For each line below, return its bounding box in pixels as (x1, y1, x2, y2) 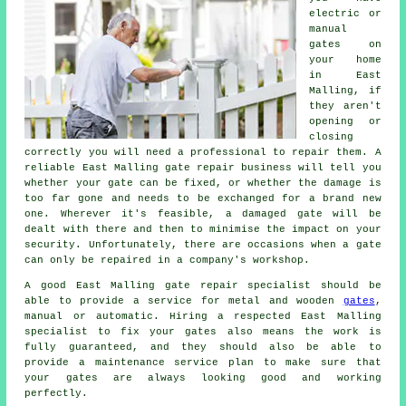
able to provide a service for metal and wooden (24, 295, 343, 306)
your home (309, 53, 382, 65)
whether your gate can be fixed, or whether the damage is (24, 177, 382, 188)
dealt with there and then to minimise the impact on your (24, 223, 382, 235)
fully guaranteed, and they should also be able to (24, 341, 382, 353)
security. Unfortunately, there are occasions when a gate (24, 238, 382, 250)
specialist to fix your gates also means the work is (24, 325, 382, 337)
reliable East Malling (24, 161, 165, 173)
